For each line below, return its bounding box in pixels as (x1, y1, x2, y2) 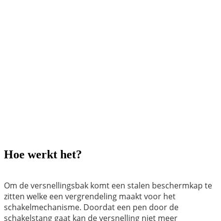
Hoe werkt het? (4, 147, 82, 161)
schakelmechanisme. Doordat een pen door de (4, 201, 179, 213)
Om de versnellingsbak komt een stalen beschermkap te (4, 180, 212, 191)
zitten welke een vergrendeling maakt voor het (4, 190, 176, 202)
